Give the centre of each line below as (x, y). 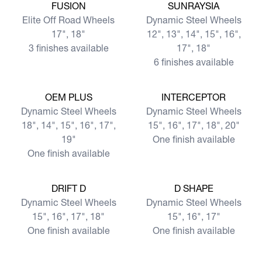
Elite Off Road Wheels (68, 20)
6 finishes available (194, 62)
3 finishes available (68, 48)
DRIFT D (68, 188)
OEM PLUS (68, 97)
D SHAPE (194, 188)
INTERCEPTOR (194, 97)
